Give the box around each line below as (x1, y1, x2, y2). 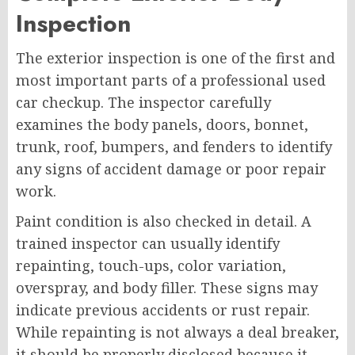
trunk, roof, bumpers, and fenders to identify (16, 136, 332, 156)
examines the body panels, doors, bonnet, (16, 114, 308, 134)
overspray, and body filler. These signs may (16, 277, 318, 297)
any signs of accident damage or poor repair (16, 158, 326, 178)
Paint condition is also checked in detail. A (16, 211, 311, 231)
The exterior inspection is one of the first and (16, 48, 335, 67)
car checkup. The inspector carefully (16, 92, 271, 112)
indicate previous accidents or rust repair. (16, 300, 310, 319)
